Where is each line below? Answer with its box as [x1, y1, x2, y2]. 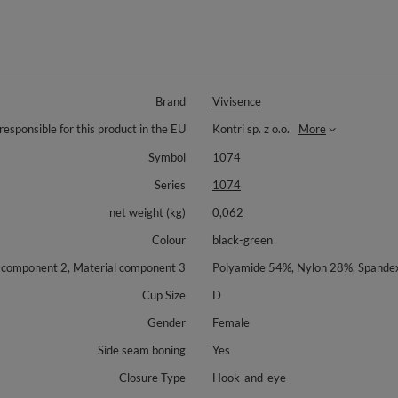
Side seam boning [98, 343, 186, 357]
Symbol [148, 150, 186, 164]
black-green [212, 233, 273, 247]
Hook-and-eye [212, 370, 286, 385]
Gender [147, 315, 186, 330]
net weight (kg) [109, 205, 186, 219]
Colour [152, 233, 186, 247]
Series [155, 178, 186, 192]
